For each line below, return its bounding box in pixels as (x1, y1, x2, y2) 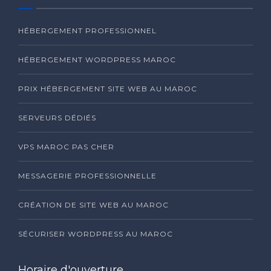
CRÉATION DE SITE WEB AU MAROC (18, 200, 169, 209)
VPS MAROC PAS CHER (18, 142, 114, 151)
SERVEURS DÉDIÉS (18, 113, 96, 122)
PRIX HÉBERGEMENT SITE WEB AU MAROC (18, 83, 197, 93)
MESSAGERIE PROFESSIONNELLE (18, 171, 157, 180)
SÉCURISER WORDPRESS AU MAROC (18, 229, 173, 238)
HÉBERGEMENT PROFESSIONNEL (18, 25, 157, 35)
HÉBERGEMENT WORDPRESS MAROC (18, 54, 176, 64)
